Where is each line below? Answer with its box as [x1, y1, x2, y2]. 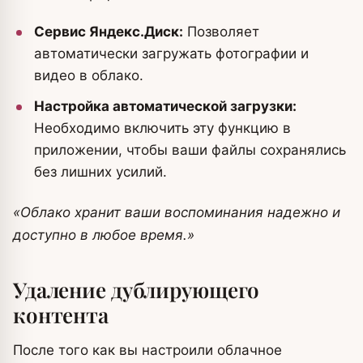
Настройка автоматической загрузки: [34, 98, 297, 114]
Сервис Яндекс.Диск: [34, 23, 183, 40]
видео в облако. [34, 67, 143, 83]
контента [13, 301, 109, 329]
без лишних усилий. [34, 164, 167, 180]
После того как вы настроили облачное [13, 342, 282, 358]
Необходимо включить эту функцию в [34, 120, 291, 136]
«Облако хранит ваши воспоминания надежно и [13, 204, 340, 220]
